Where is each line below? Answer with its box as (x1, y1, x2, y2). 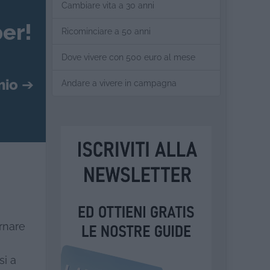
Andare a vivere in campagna (61, 78, 177, 88)
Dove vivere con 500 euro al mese (61, 52, 195, 62)
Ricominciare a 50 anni (61, 27, 151, 36)
